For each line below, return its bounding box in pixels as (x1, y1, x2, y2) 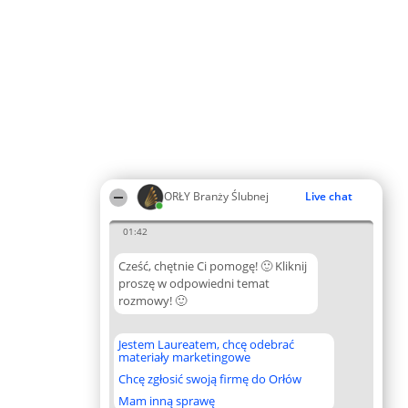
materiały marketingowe (118, 349, 250, 365)
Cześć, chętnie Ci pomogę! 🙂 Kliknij (118, 258, 307, 274)
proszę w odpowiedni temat (118, 275, 270, 291)
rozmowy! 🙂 (118, 292, 187, 309)
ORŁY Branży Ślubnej (164, 189, 269, 204)
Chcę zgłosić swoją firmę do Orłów (118, 371, 301, 387)
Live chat (305, 189, 352, 204)
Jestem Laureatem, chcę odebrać (118, 336, 294, 352)
